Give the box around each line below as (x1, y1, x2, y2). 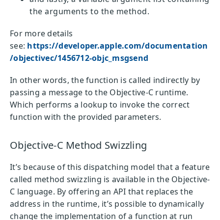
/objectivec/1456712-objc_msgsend (10, 52, 148, 63)
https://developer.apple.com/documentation (27, 40, 208, 51)
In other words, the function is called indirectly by (10, 74, 200, 85)
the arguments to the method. (29, 5, 149, 17)
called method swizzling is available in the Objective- (10, 173, 210, 185)
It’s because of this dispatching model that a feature (10, 161, 210, 172)
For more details (10, 27, 73, 39)
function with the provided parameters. (10, 111, 162, 122)
